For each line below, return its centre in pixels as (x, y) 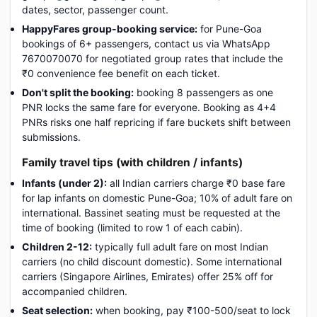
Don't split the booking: (78, 92)
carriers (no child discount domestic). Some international (152, 261)
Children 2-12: (57, 247)
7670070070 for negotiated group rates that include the (152, 58)
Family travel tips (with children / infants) (132, 162)
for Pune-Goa (230, 29)
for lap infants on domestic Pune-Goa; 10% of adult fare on (157, 198)
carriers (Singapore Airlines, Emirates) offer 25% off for (148, 276)
